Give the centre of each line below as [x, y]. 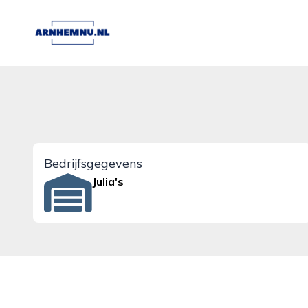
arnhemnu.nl [64, 24]
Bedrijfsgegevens [93, 163]
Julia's [108, 181]
